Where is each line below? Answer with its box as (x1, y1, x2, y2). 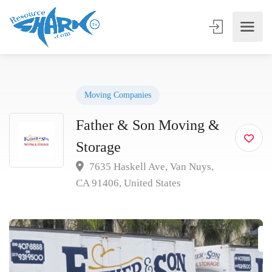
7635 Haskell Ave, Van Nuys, (87, 161, 214, 172)
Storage (76, 139, 121, 155)
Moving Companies (84, 90, 151, 100)
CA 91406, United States (76, 177, 181, 189)
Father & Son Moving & (76, 117, 220, 133)
